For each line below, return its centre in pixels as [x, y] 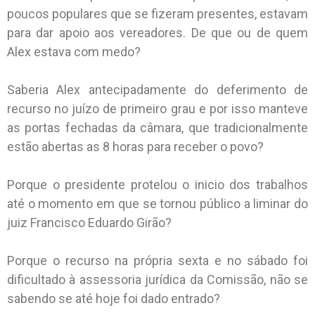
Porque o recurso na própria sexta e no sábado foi [157, 260]
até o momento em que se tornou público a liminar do [157, 203]
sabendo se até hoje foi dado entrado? [115, 298]
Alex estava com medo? [75, 51]
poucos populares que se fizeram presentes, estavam [157, 13]
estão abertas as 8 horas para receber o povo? [137, 146]
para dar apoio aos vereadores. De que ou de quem [157, 32]
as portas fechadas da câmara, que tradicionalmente [157, 127]
